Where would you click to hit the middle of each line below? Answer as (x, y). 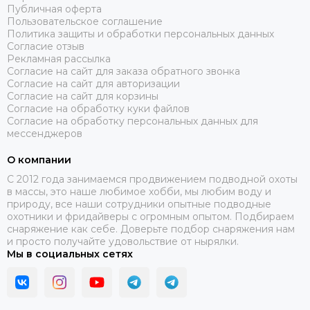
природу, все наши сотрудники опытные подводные (139, 204)
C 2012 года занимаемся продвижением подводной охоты (152, 180)
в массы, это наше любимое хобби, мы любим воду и (139, 192)
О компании (39, 160)
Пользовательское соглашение (85, 22)
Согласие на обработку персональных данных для (133, 121)
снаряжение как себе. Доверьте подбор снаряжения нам (151, 229)
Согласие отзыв (46, 47)
